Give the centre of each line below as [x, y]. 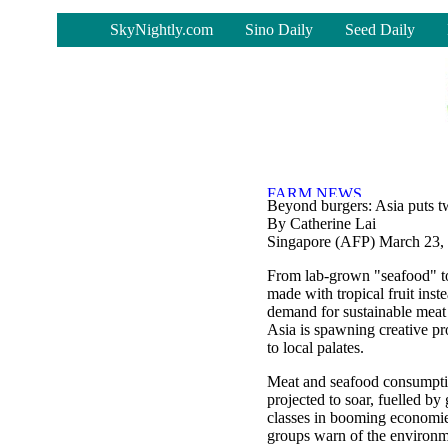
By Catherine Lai [321, 223]
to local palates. [315, 347]
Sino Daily [279, 29]
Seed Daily [380, 29]
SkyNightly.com [161, 29]
